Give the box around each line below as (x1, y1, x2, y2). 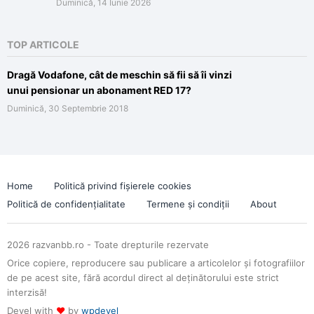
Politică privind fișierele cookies (54, 179, 191, 191)
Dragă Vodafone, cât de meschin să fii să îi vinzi (7, 68, 232, 81)
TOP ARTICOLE (7, 38, 79, 50)
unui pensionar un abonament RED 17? (7, 83, 191, 96)
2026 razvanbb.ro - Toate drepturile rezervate (7, 238, 209, 250)
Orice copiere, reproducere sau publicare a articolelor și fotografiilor (7, 257, 305, 268)
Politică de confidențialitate (7, 198, 125, 210)
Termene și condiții (146, 198, 229, 210)
